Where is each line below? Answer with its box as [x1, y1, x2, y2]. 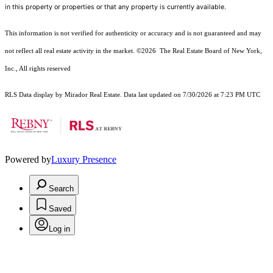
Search [49, 183, 74, 193]
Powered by [5, 154, 51, 165]
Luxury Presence [51, 154, 116, 165]
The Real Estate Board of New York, [158, 47, 262, 54]
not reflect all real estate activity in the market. [5, 47, 136, 54]
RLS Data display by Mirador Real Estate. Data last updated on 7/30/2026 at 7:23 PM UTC [5, 91, 260, 98]
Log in [49, 224, 70, 233]
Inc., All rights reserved [5, 65, 71, 72]
